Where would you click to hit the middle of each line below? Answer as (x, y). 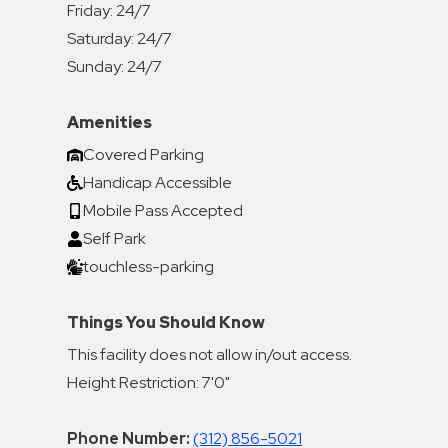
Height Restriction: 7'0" (149, 382)
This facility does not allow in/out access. (210, 354)
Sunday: (96, 66)
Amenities (110, 122)
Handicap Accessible (158, 182)
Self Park (115, 238)
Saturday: (101, 38)
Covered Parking (144, 154)
